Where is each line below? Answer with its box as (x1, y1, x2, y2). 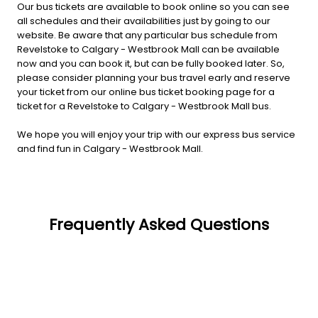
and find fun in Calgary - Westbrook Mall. (17, 141, 203, 155)
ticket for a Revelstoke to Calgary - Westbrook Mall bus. (17, 99, 271, 113)
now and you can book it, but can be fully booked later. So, (17, 56, 285, 70)
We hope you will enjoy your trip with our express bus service (17, 127, 295, 141)
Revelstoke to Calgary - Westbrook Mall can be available (17, 42, 280, 56)
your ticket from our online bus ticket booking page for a (17, 84, 275, 99)
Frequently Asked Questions (49, 213, 269, 236)
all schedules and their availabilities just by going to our (17, 13, 270, 28)
